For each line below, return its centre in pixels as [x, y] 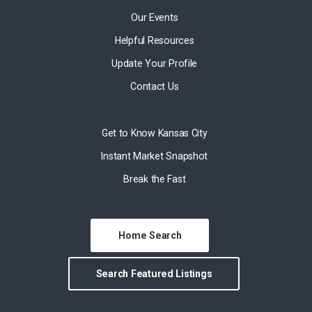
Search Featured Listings [154, 274]
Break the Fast [155, 179]
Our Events [155, 18]
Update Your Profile [155, 64]
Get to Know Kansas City [154, 133]
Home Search [150, 236]
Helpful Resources [155, 41]
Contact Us [155, 87]
